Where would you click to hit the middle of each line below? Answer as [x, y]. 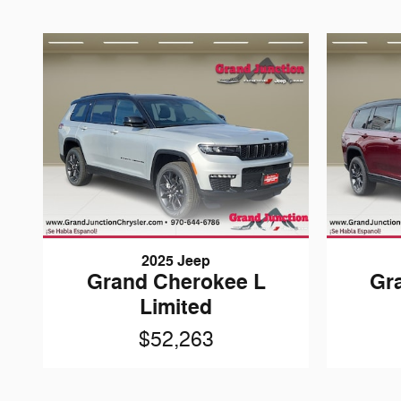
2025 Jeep [176, 262]
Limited [176, 308]
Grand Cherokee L [176, 283]
